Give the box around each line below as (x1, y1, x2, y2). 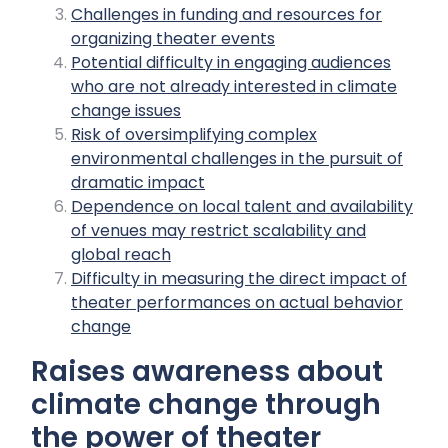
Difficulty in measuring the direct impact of (71, 267, 407, 290)
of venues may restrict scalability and (71, 219, 366, 242)
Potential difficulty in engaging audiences (71, 51, 391, 74)
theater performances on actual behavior (71, 291, 403, 314)
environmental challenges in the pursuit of (71, 147, 403, 170)
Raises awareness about (31, 352, 383, 391)
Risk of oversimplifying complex (71, 123, 317, 146)
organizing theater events (71, 27, 275, 50)
